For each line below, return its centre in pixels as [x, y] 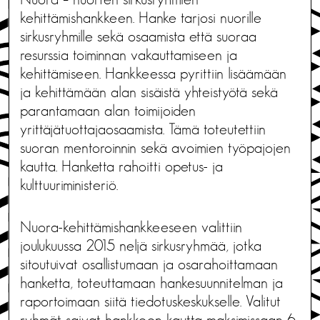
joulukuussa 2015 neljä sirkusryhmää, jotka [141, 246]
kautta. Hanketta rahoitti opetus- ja [121, 167]
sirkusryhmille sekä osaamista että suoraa [138, 37]
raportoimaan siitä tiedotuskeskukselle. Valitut [150, 302]
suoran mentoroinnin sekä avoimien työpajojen [155, 148]
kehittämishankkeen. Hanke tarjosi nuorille [141, 18]
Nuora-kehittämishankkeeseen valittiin [131, 227]
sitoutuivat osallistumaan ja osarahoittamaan [149, 265]
